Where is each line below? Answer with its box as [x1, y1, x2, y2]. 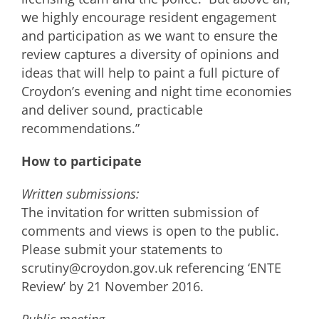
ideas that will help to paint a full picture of [21, 64, 279, 81]
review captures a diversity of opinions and [21, 46, 279, 63]
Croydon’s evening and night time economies [21, 83, 292, 100]
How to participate [21, 152, 142, 169]
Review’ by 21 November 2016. [21, 278, 204, 295]
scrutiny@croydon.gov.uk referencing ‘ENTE [21, 259, 281, 276]
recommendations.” [21, 120, 140, 137]
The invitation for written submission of [21, 204, 258, 221]
